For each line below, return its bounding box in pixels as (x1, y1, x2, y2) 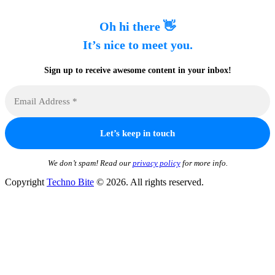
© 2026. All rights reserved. (94, 177, 204, 188)
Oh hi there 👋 (99, 19, 176, 33)
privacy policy (132, 158, 180, 168)
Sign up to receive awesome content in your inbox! (44, 66, 231, 76)
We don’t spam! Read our (47, 158, 133, 168)
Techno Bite (47, 177, 94, 188)
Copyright (5, 177, 47, 188)
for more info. (180, 158, 228, 168)
